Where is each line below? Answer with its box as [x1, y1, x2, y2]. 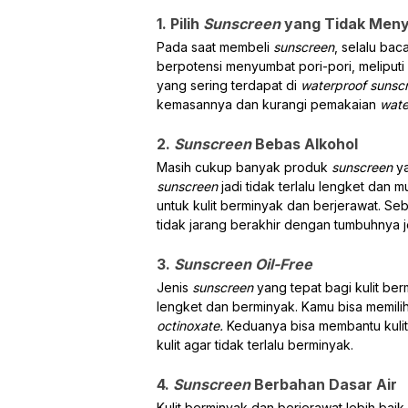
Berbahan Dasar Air [254, 374, 397, 393]
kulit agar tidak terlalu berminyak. [157, 336, 353, 352]
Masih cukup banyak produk [157, 158, 331, 175]
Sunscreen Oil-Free [174, 254, 312, 273]
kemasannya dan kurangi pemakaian [157, 96, 380, 112]
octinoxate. [157, 317, 227, 333]
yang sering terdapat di [157, 76, 301, 93]
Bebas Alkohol [255, 134, 358, 153]
